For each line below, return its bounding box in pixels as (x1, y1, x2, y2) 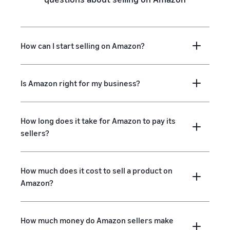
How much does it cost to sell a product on (21, 165, 172, 176)
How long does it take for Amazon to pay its (21, 116, 176, 126)
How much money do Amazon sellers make (21, 215, 174, 225)
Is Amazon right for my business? (21, 78, 140, 88)
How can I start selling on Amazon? (21, 41, 145, 51)
